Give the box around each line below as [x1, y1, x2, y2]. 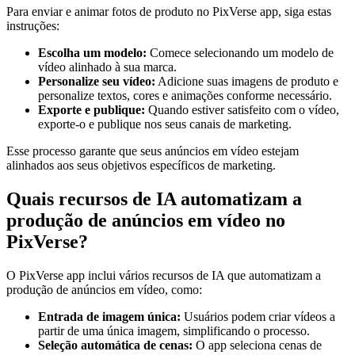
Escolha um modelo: [38, 45, 147, 59]
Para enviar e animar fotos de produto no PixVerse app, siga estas [6, 4, 331, 18]
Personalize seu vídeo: [38, 74, 155, 88]
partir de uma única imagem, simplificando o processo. [38, 323, 310, 338]
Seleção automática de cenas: [38, 338, 193, 352]
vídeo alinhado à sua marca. [38, 59, 177, 74]
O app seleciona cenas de [193, 338, 322, 352]
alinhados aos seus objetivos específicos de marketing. [6, 158, 276, 172]
